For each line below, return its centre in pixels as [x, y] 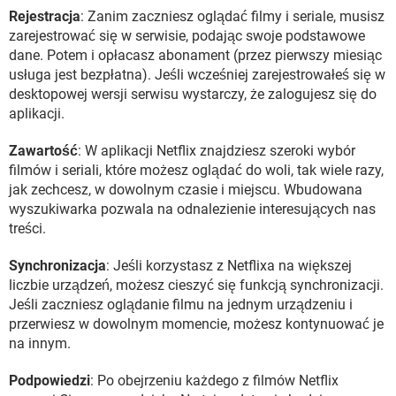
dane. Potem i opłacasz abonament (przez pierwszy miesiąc [195, 55]
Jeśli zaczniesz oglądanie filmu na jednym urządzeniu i [181, 304]
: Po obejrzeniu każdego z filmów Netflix [214, 380]
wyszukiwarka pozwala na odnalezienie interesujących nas [192, 209]
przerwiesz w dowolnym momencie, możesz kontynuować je [196, 324]
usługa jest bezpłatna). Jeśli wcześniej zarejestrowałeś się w [197, 74]
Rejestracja [45, 16]
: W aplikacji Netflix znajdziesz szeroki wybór [217, 150]
